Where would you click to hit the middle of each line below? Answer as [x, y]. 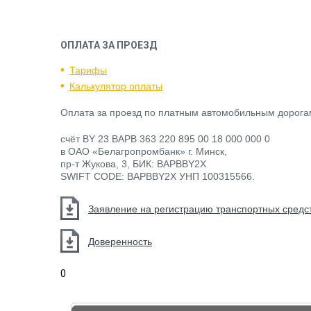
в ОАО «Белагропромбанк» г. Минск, [144, 151]
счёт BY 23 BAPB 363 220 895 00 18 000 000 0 [165, 139]
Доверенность [120, 242]
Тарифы [88, 70]
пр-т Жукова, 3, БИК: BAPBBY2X [133, 164]
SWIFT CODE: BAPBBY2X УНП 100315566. [158, 176]
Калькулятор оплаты [116, 86]
